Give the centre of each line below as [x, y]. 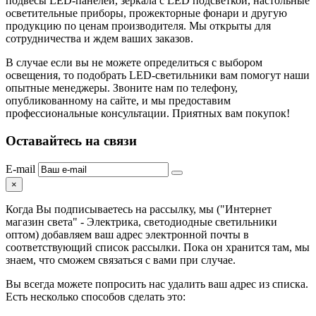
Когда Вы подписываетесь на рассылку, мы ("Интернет [139, 209]
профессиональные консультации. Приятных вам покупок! [148, 114]
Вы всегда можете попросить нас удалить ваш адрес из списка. [157, 284]
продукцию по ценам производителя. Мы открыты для [138, 26]
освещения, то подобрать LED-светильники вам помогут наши [158, 75]
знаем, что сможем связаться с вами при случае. [121, 260]
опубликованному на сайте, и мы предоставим [118, 101]
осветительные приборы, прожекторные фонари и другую [146, 13]
